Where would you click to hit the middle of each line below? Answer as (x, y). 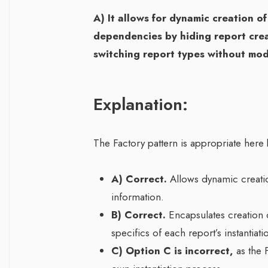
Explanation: (141, 105)
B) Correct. (138, 215)
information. (138, 197)
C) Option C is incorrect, (172, 251)
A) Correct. (139, 179)
